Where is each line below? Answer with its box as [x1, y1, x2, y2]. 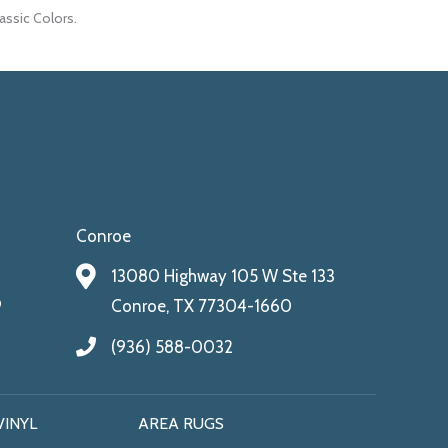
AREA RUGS [137, 413, 224, 433]
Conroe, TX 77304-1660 [111, 295, 292, 316]
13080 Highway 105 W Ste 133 [111, 265, 335, 286]
